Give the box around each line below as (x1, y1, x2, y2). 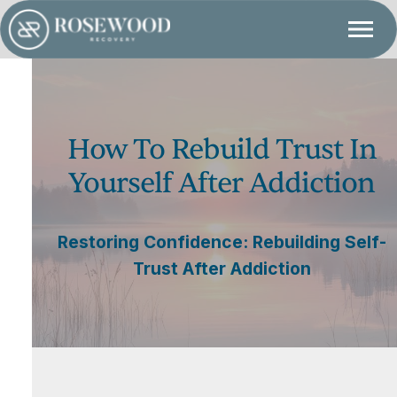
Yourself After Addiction (68, 165, 375, 201)
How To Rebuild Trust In (66, 131, 377, 167)
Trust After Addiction (132, 258, 311, 279)
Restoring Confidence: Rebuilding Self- (57, 231, 386, 253)
